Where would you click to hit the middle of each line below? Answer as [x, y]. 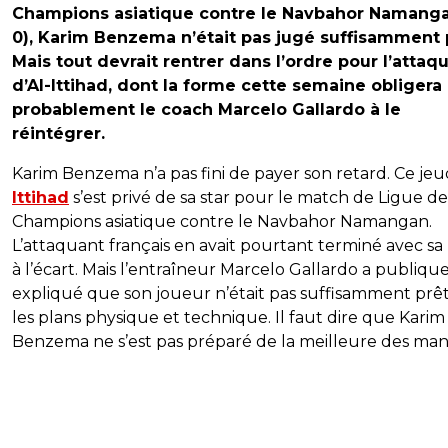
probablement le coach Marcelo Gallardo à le [206, 110]
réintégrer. [58, 134]
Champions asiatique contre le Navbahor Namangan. [222, 222]
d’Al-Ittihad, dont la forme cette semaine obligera [227, 86]
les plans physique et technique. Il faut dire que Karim [228, 318]
